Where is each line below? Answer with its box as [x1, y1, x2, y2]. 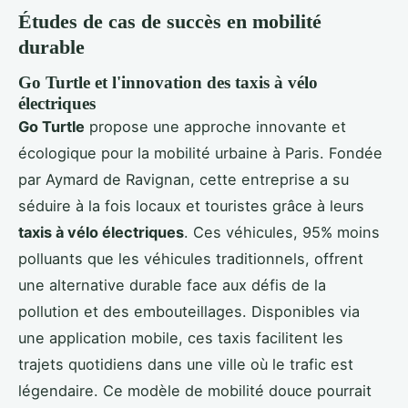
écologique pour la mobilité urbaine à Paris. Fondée [18, 143, 382, 162]
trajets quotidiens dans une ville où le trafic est [18, 354, 353, 373]
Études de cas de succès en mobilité [18, 9, 321, 33]
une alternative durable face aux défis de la [18, 275, 326, 294]
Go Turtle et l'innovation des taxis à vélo [18, 72, 318, 92]
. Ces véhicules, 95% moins [184, 222, 380, 241]
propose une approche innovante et [85, 117, 346, 136]
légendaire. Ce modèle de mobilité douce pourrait [18, 381, 372, 400]
